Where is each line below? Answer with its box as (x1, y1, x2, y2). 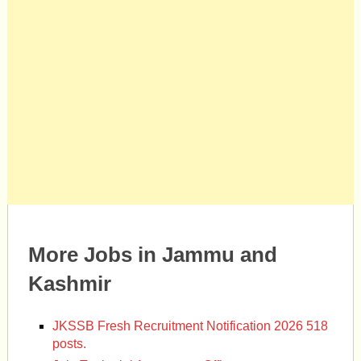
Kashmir (27, 272, 111, 297)
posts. (52, 337, 87, 351)
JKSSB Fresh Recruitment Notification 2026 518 (52, 319, 329, 334)
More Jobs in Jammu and (27, 243, 277, 268)
